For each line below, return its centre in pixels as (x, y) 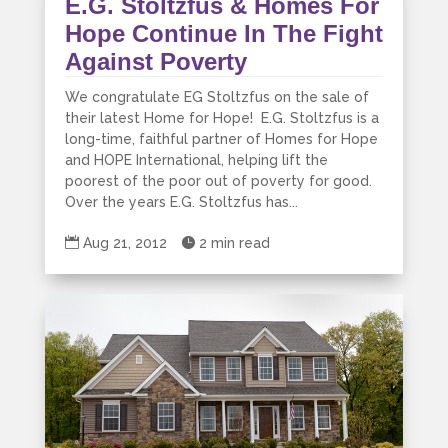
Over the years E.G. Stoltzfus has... (181, 202)
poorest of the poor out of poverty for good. (218, 181)
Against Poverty (155, 62)
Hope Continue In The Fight (223, 34)
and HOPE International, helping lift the (196, 160)
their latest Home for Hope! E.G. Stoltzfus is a (221, 118)
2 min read (234, 243)
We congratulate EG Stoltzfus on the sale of (216, 97)
